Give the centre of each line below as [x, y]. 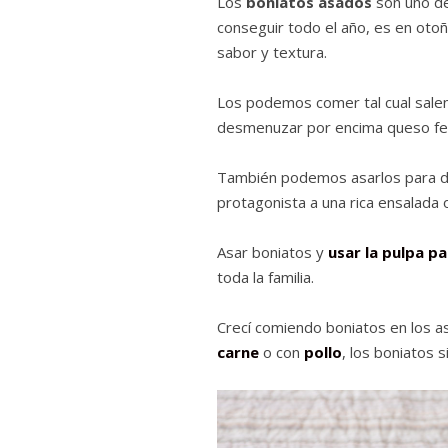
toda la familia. [265, 277]
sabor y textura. [272, 52]
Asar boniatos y [272, 252]
